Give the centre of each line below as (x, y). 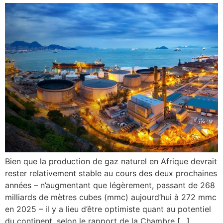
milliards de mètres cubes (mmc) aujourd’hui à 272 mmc (111, 197)
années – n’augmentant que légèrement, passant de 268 (110, 185)
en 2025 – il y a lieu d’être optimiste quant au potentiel (108, 209)
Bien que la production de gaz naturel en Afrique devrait (111, 162)
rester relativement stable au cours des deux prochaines (111, 173)
